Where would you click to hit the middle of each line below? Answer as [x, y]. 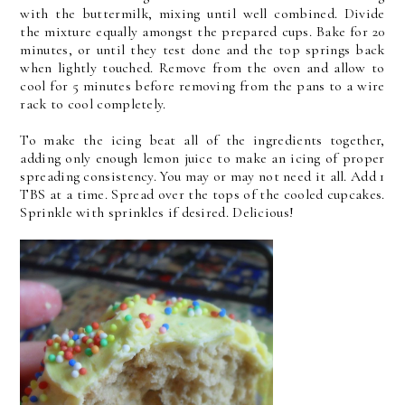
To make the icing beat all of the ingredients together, [202, 140]
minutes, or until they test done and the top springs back [202, 50]
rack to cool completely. [93, 104]
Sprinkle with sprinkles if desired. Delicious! [157, 212]
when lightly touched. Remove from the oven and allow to [202, 68]
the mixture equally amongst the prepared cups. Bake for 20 [202, 32]
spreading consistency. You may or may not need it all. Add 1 [202, 176]
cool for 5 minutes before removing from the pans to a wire [202, 86]
